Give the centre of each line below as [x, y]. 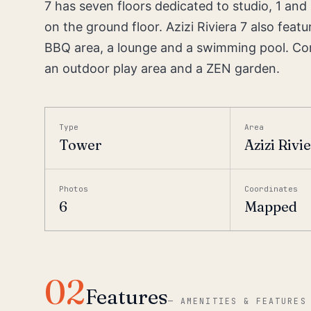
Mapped [271, 207]
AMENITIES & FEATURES [244, 301]
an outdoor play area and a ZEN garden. [162, 68]
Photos [74, 189]
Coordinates [271, 189]
